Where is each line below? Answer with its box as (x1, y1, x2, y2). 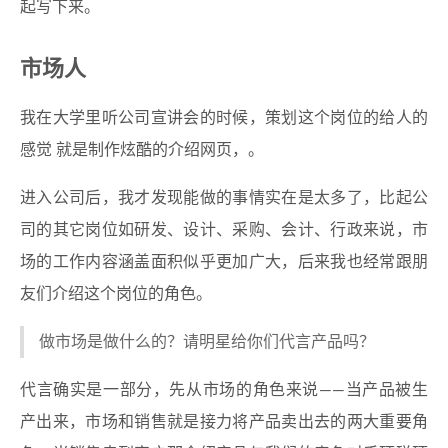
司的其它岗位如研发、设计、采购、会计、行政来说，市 (20, 222, 428, 238)
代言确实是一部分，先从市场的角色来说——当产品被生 (20, 382, 428, 398)
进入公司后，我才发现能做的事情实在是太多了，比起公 (20, 190, 428, 206)
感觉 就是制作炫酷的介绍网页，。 (20, 142, 264, 158)
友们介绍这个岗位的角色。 (20, 286, 212, 302)
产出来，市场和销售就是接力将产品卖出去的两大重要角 (20, 414, 428, 430)
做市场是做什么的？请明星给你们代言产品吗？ (39, 334, 375, 350)
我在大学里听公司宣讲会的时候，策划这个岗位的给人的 (20, 110, 428, 126)
